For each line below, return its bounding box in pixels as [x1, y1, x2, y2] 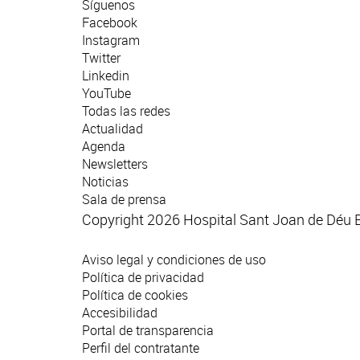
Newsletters [82, 155, 148, 174]
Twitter [82, 49, 121, 67]
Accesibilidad [82, 304, 157, 322]
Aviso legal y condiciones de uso [82, 251, 266, 269]
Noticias [82, 173, 129, 191]
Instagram [82, 31, 140, 50]
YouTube [82, 84, 131, 103]
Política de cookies [82, 286, 188, 305]
